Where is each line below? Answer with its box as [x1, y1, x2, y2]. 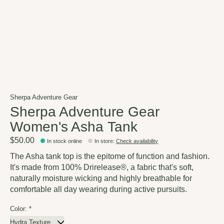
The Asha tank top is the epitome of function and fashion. [10, 152, 209, 161]
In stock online [47, 138, 82, 144]
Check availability [116, 138, 158, 144]
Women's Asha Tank [10, 118, 137, 134]
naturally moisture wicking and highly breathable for [10, 174, 192, 183]
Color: [10, 205, 29, 213]
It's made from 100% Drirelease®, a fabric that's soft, [10, 163, 193, 172]
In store [94, 138, 113, 144]
